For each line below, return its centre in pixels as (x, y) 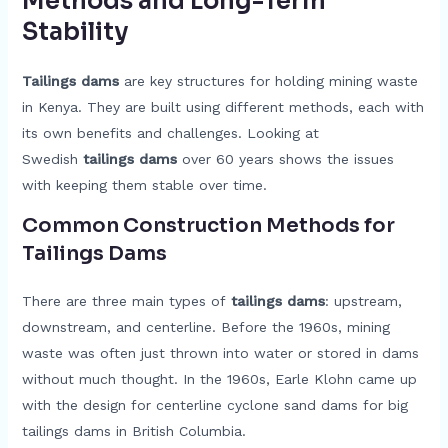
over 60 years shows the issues (285, 158)
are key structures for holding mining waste (268, 80)
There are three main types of (126, 300)
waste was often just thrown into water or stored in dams (220, 352)
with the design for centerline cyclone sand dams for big (214, 404)
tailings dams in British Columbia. (133, 430)
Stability (74, 31)
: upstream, (363, 300)
